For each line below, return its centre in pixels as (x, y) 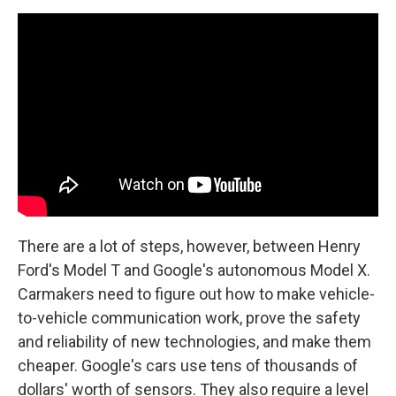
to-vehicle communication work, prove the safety (189, 317)
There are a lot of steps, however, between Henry (189, 246)
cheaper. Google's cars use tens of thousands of (188, 365)
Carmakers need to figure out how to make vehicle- (196, 293)
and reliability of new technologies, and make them (194, 341)
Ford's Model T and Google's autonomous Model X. (194, 270)
